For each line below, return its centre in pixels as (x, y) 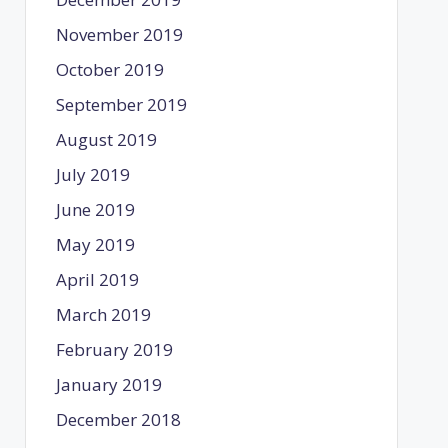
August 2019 (106, 139)
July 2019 (92, 174)
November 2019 (119, 34)
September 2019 (121, 104)
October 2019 (109, 69)
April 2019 (97, 279)
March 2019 (103, 314)
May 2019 (95, 244)
